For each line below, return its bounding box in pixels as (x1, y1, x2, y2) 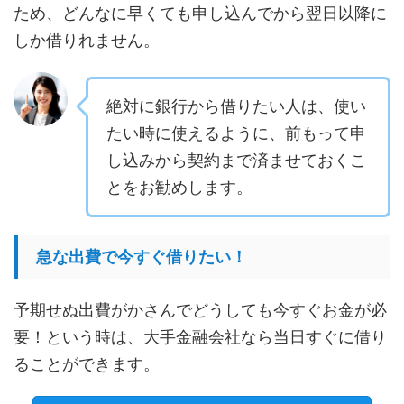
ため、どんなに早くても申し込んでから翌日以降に (14, 3, 387, 23)
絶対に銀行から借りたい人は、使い (106, 96, 366, 115)
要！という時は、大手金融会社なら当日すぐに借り (14, 326, 387, 346)
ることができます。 (14, 353, 160, 373)
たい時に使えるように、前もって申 (106, 123, 366, 142)
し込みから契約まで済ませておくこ (106, 150, 366, 170)
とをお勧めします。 (106, 177, 252, 197)
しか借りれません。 (14, 30, 160, 50)
